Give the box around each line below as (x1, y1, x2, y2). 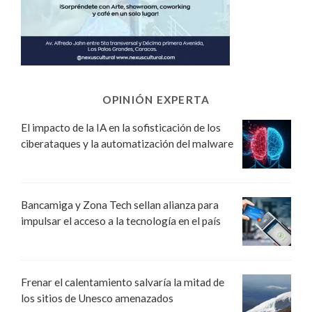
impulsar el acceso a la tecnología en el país (21, 214, 221, 227)
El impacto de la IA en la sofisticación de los (21, 120, 221, 134)
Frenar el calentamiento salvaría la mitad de (21, 275, 224, 288)
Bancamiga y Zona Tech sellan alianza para (21, 198, 219, 211)
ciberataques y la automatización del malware (21, 136, 233, 150)
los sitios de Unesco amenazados (21, 291, 173, 304)
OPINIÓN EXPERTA (102, 93, 210, 106)
